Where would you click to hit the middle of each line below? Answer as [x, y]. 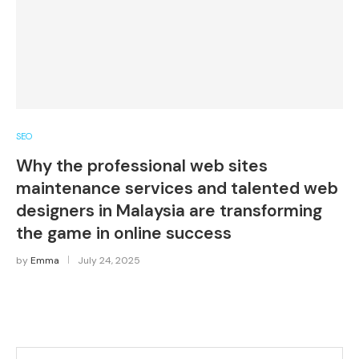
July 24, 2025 [109, 260]
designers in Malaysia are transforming [169, 211]
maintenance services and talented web [177, 188]
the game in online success [124, 233]
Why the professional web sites [142, 166]
